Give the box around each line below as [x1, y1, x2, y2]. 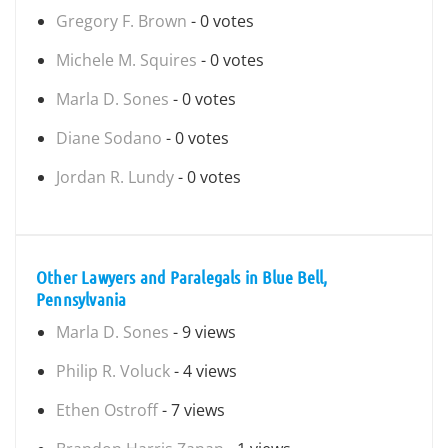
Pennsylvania [36, 288, 127, 310]
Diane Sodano [56, 127, 162, 149]
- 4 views [170, 360, 237, 382]
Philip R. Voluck [56, 360, 170, 382]
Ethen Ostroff [56, 399, 158, 421]
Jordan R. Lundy [56, 166, 174, 188]
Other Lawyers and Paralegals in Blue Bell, [36, 266, 328, 288]
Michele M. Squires [56, 49, 197, 71]
